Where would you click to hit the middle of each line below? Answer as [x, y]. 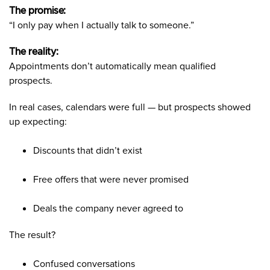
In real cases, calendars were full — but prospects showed [130, 107]
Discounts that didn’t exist [88, 150]
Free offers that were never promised [111, 179]
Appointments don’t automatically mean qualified [112, 66]
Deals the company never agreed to [108, 208]
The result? [32, 235]
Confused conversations [84, 264]
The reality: [34, 52]
